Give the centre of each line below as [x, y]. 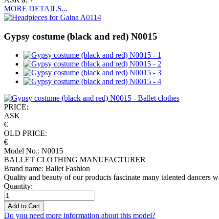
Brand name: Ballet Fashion [47, 169]
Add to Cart [24, 206]
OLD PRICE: [25, 133]
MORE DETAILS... [36, 9]
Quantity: [18, 186]
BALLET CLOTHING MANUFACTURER [75, 160]
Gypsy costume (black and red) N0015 [81, 36]
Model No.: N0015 [33, 151]
